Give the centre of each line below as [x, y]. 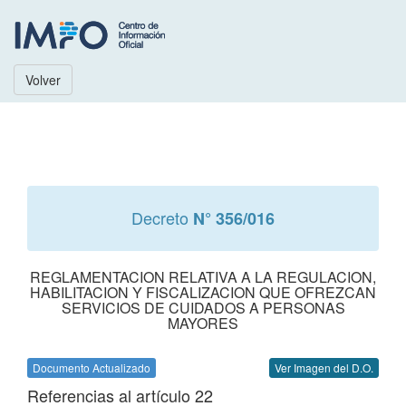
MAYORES [203, 323]
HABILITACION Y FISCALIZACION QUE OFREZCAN [203, 292]
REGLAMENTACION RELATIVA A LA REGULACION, [203, 277]
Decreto [162, 217]
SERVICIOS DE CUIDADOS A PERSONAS [203, 308]
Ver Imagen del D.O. [324, 367]
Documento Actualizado [92, 367]
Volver [43, 80]
